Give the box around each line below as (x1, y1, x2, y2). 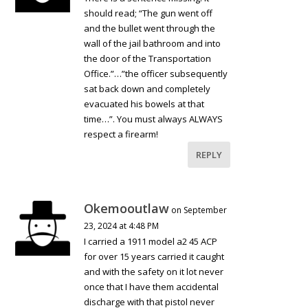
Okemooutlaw (84, 200, 170, 217)
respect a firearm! (84, 128, 159, 141)
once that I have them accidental (84, 280, 219, 294)
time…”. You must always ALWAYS (84, 113, 223, 126)
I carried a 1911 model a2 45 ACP (84, 235, 218, 248)
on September (171, 204, 228, 217)
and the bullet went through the (84, 22, 216, 35)
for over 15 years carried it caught (84, 250, 225, 263)
